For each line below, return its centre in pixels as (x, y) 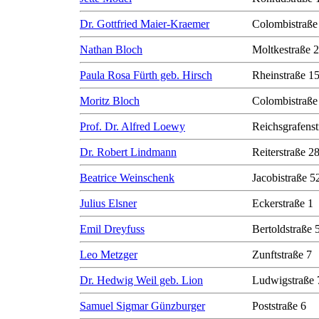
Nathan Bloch (111, 49)
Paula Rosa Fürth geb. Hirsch (146, 75)
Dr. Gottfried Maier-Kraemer (145, 24)
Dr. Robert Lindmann (128, 152)
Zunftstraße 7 (282, 255)
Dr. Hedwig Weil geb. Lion (141, 280)
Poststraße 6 (279, 306)
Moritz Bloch (110, 101)
